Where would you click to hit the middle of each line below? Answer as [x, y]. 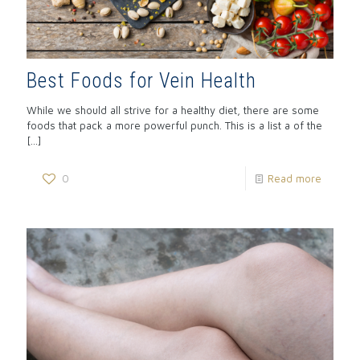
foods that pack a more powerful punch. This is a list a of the [174, 126]
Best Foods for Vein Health [141, 81]
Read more [295, 179]
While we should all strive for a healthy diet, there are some [173, 110]
